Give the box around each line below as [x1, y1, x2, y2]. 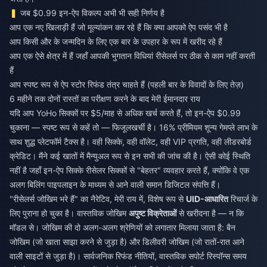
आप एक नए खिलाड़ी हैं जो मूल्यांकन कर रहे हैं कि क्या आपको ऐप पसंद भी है [10, 22, 228, 33]
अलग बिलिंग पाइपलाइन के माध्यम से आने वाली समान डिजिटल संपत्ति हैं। [10, 179, 221, 190]
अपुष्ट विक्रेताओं [129, 208, 176, 219]
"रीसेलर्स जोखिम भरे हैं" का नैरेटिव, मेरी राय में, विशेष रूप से [10, 194, 186, 204]
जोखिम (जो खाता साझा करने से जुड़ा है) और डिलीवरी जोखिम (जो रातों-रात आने [10, 237, 244, 247]
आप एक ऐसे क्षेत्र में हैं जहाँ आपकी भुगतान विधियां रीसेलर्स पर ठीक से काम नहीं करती [10, 51, 255, 61]
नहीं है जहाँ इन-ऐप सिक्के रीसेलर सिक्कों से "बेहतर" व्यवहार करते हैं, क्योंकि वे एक [10, 165, 249, 176]
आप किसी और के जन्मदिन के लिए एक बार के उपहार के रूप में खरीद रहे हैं [10, 36, 222, 47]
